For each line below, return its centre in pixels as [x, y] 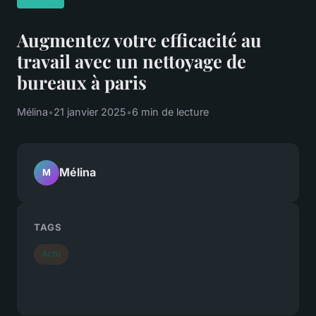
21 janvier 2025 [90, 111]
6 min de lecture [170, 111]
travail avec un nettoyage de [132, 60]
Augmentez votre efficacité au [139, 39]
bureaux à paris [82, 81]
